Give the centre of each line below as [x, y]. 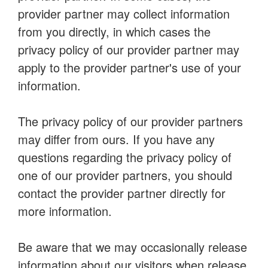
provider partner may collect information [124, 13]
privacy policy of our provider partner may [129, 49]
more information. [65, 211]
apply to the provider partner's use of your [130, 67]
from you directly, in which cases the [114, 31]
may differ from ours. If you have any [116, 139]
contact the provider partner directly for [122, 193]
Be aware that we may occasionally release [133, 247]
